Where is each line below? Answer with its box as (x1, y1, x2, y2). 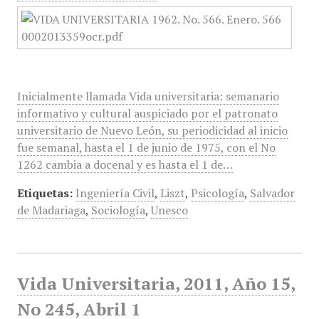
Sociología (90, 202, 145, 218)
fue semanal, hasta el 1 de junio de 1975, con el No (16, 140, 276, 155)
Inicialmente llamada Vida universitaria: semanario (16, 88, 279, 104)
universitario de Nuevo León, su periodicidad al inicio (16, 122, 288, 138)
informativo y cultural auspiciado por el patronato (16, 105, 278, 121)
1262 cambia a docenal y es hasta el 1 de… (16, 157, 233, 172)
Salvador (249, 185, 295, 201)
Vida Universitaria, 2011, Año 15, (16, 272, 296, 295)
